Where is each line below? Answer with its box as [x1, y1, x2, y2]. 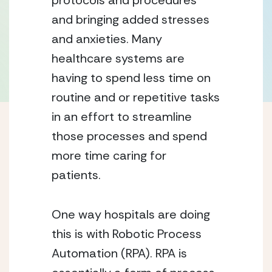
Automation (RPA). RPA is [52, 245, 187, 261]
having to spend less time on [52, 70, 211, 86]
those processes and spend [52, 128, 207, 144]
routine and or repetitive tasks [52, 89, 220, 105]
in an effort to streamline [52, 109, 192, 124]
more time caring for [52, 148, 166, 163]
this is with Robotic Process [52, 226, 202, 242]
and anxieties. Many [52, 31, 162, 47]
